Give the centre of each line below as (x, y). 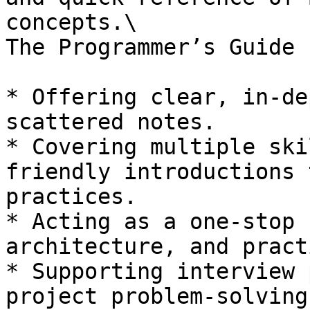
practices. (71, 197)
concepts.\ (71, 22)
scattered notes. (111, 122)
